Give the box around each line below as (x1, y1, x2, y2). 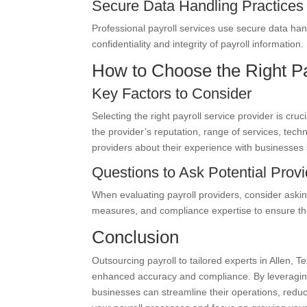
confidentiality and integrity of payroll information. (92, 38, 304, 49)
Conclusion (92, 227, 180, 247)
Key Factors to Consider (92, 85, 252, 102)
